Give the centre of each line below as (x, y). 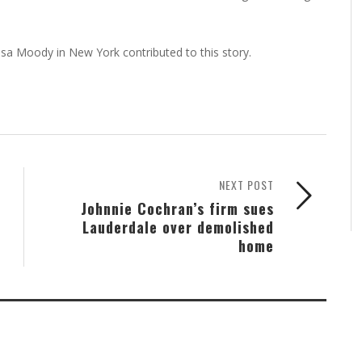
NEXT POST (246, 184)
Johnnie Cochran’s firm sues (177, 208)
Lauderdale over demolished (178, 226)
